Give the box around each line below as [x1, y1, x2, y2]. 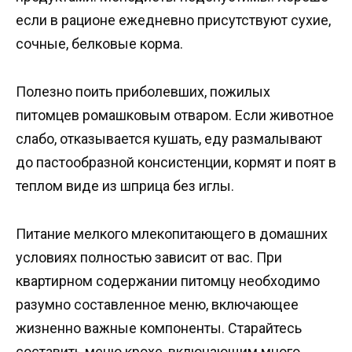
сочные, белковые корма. [16, 35, 183, 53]
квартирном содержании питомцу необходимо [16, 272, 320, 289]
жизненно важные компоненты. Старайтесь [16, 319, 302, 336]
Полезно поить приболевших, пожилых [16, 83, 270, 101]
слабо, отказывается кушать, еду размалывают [16, 130, 322, 148]
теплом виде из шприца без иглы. [16, 178, 234, 195]
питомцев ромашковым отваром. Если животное [16, 107, 334, 124]
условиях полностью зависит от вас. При [16, 248, 282, 266]
